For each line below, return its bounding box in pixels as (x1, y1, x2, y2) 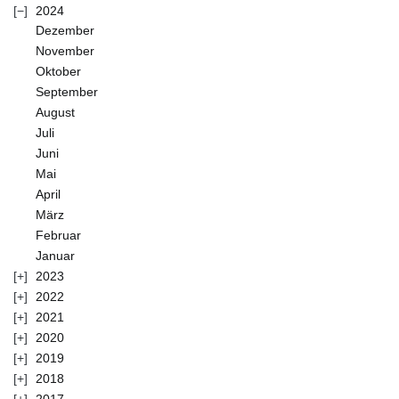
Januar (36, 248, 75, 263)
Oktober (36, 63, 81, 78)
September (36, 84, 98, 99)
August (36, 104, 75, 119)
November (36, 43, 94, 58)
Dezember (36, 22, 94, 37)
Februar (36, 227, 81, 242)
